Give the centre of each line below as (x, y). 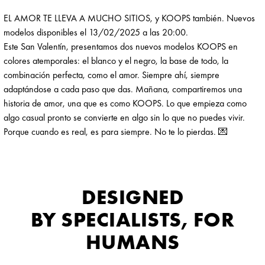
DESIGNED (132, 198)
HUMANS (132, 243)
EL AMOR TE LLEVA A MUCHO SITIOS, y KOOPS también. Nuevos (129, 18)
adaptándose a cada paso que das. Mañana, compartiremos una (123, 89)
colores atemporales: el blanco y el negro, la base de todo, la (116, 61)
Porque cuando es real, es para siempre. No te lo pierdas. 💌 (116, 132)
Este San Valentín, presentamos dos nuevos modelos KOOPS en (121, 47)
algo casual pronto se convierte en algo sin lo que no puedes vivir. (124, 118)
